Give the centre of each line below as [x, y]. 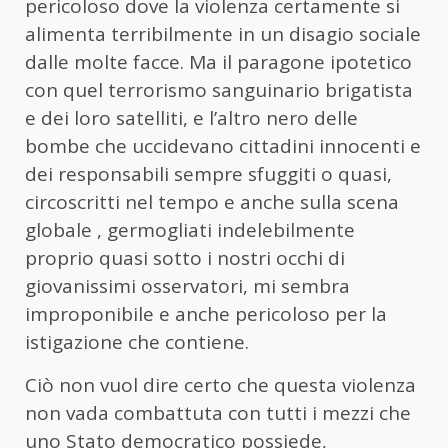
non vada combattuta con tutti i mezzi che [218, 413]
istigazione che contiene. [137, 342]
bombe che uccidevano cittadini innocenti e [223, 146]
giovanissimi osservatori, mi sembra [187, 286]
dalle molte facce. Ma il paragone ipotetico [218, 62]
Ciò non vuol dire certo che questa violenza [220, 385]
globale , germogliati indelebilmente [190, 230]
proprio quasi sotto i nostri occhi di [185, 258]
